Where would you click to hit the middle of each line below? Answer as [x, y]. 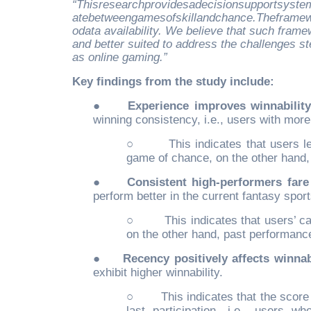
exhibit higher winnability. [158, 272]
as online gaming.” [120, 57]
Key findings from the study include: [173, 81]
